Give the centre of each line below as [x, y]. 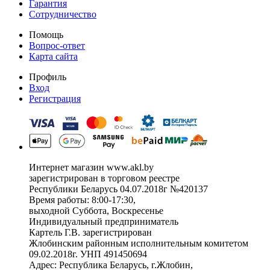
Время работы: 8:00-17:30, [82, 200]
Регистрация [55, 99]
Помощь [46, 35]
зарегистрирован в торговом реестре [104, 178]
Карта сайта [53, 56]
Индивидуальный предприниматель [104, 221]
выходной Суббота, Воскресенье [96, 211]
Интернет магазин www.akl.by [91, 167]
